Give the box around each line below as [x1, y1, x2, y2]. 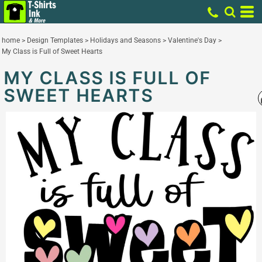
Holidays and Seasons [90, 36, 161, 44]
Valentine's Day [168, 36, 216, 44]
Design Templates [27, 36, 83, 44]
